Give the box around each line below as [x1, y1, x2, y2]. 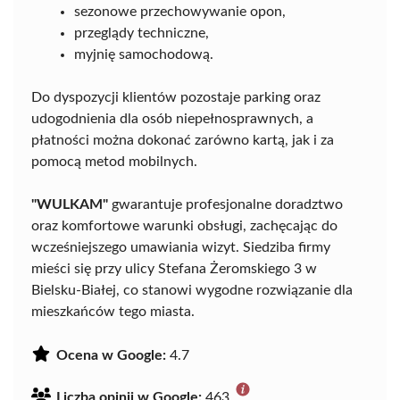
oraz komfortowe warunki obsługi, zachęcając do [31, 219, 337, 233]
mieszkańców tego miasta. [31, 304, 195, 319]
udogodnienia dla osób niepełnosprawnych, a [31, 112, 313, 126]
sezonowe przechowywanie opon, [74, 4, 286, 19]
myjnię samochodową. [74, 47, 213, 62]
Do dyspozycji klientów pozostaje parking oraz [31, 90, 321, 104]
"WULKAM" [31, 197, 108, 212]
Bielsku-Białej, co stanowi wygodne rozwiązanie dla [31, 283, 353, 297]
